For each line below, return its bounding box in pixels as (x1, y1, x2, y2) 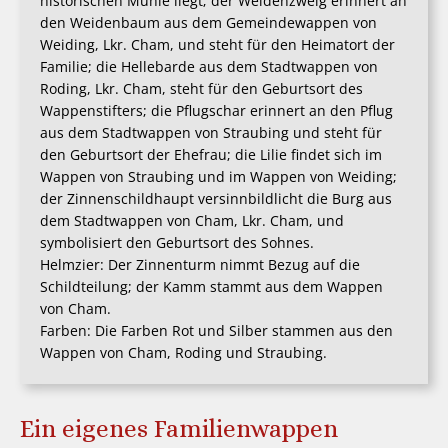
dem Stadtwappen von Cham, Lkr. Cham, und (40, 210, 344, 230)
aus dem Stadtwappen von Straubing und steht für (40, 122, 382, 142)
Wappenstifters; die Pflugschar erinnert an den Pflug (40, 100, 393, 120)
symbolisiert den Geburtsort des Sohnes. (40, 232, 314, 252)
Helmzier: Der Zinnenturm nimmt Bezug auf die (40, 254, 360, 274)
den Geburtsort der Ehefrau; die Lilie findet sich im (40, 144, 382, 164)
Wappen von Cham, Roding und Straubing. (40, 342, 327, 362)
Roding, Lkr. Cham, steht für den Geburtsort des (40, 78, 363, 98)
